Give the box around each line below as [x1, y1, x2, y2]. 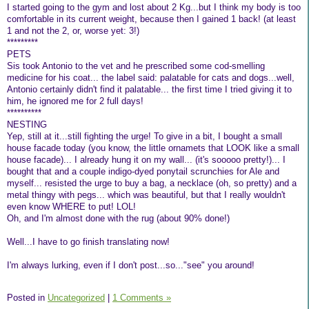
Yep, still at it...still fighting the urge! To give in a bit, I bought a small [7, 131, 282, 142]
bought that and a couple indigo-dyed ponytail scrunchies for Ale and [7, 166, 279, 177]
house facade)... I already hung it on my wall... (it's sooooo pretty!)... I [7, 154, 286, 166]
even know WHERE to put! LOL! [7, 201, 136, 212]
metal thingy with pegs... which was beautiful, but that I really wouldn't [7, 190, 286, 201]
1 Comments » [112, 292, 171, 303]
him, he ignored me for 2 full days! [7, 96, 143, 107]
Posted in [7, 292, 48, 303]
